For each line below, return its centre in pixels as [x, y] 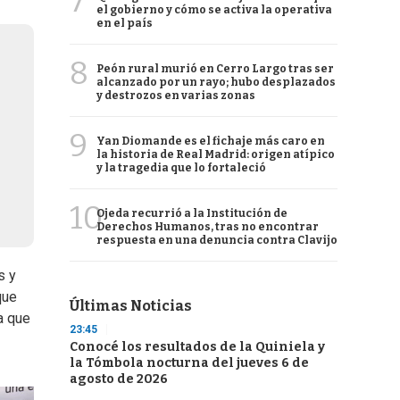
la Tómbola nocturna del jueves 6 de [189, 363]
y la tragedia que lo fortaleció [181, 168]
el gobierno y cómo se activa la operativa [214, 10]
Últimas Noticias [131, 306]
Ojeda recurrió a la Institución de [192, 213]
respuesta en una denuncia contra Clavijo [217, 240]
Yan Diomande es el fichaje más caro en [211, 141]
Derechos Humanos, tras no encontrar [208, 227]
